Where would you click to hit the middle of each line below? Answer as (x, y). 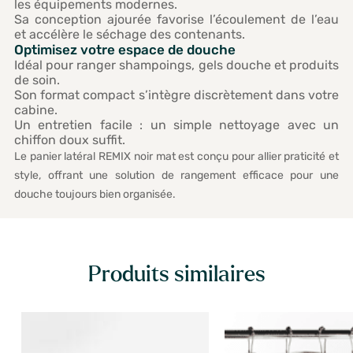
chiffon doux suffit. (69, 139)
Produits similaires (176, 275)
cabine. (35, 110)
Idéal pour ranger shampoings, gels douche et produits (176, 65)
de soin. (37, 80)
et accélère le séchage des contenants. (129, 34)
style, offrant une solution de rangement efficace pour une (176, 175)
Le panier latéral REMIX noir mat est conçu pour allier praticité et (176, 156)
